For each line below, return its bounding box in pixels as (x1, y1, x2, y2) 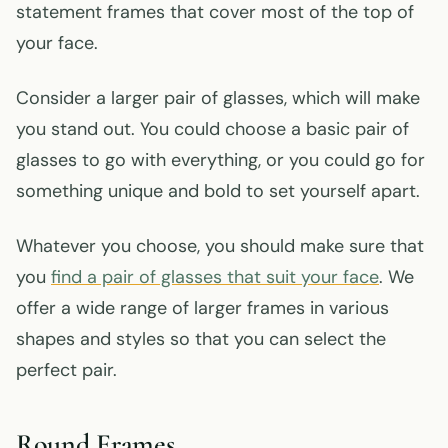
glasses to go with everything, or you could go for (16, 147, 425, 172)
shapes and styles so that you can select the (16, 326, 386, 351)
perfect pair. (16, 357, 117, 382)
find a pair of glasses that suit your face (51, 264, 379, 289)
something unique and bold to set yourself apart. (16, 178, 420, 203)
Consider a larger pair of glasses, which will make (16, 85, 420, 110)
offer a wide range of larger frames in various (16, 295, 389, 320)
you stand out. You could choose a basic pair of (16, 116, 409, 141)
